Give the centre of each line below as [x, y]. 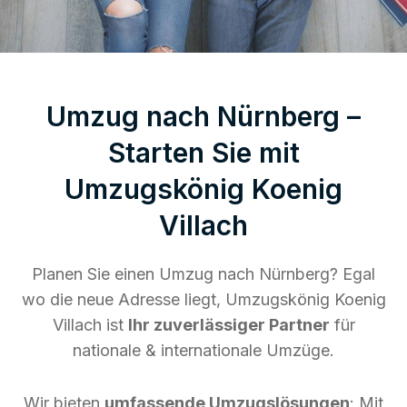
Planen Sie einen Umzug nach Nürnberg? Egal [203, 273]
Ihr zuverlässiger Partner [228, 324]
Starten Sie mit [203, 152]
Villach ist [90, 324]
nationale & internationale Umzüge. [203, 350]
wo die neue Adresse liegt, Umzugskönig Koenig [203, 299]
